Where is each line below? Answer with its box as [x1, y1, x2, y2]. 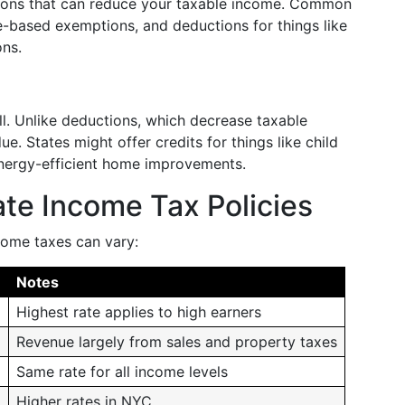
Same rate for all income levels [16, 363, 228, 381]
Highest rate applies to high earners [16, 303, 261, 321]
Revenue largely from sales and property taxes [16, 333, 337, 351]
